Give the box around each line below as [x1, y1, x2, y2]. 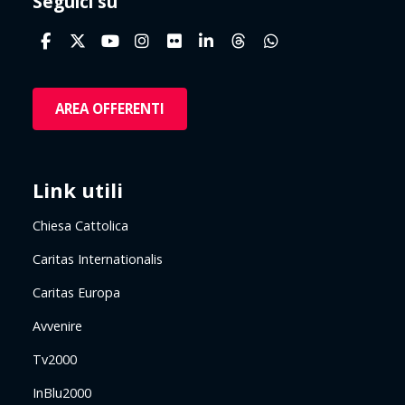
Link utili [33, 175, 123, 203]
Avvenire [33, 316, 82, 334]
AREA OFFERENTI [55, 99, 165, 118]
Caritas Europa [33, 283, 120, 301]
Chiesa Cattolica [33, 216, 128, 234]
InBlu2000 [33, 383, 91, 401]
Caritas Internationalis [33, 250, 163, 268]
